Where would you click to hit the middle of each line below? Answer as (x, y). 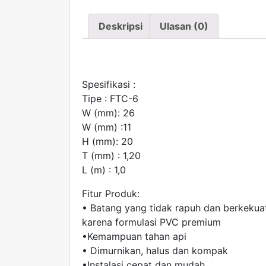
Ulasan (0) (184, 26)
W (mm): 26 (108, 113)
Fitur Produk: (111, 194)
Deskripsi (121, 26)
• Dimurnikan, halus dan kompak (155, 251)
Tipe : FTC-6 (110, 99)
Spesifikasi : (109, 85)
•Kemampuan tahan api (134, 237)
